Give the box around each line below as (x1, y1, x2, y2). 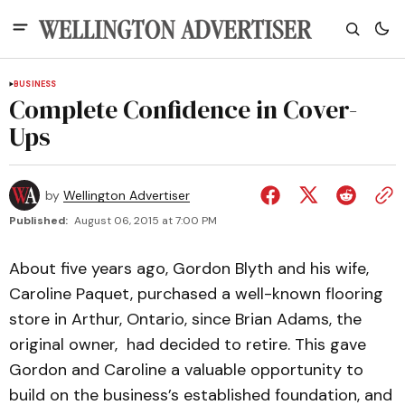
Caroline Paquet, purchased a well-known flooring (9, 283, 383, 305)
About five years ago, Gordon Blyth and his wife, (9, 258, 369, 279)
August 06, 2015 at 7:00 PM (74, 213, 217, 228)
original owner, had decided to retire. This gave (9, 334, 366, 355)
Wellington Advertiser (63, 187, 190, 203)
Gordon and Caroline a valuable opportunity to (9, 359, 363, 381)
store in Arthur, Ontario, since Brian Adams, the (9, 308, 362, 330)
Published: (9, 213, 68, 228)
